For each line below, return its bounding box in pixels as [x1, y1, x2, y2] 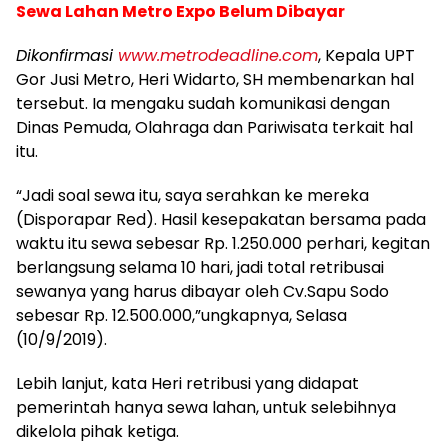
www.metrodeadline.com [118, 44, 318, 67]
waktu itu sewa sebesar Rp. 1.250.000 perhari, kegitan [16, 232, 430, 255]
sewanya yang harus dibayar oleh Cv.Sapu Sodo [16, 280, 389, 303]
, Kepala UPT [318, 44, 415, 67]
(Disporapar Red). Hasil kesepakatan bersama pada [16, 208, 426, 231]
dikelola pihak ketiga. [16, 420, 179, 443]
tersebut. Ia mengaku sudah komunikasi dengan [16, 92, 390, 115]
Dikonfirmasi [16, 44, 118, 67]
